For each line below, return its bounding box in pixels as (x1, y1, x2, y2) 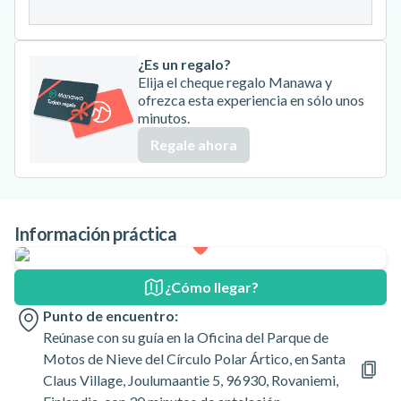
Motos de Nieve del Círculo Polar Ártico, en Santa (43, 350, 346, 367)
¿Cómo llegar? (164, 278, 259, 295)
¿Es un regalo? (138, 55, 232, 73)
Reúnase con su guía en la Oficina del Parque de (43, 328, 328, 346)
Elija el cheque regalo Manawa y (138, 73, 333, 90)
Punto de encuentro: (43, 307, 178, 324)
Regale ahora (150, 136, 238, 153)
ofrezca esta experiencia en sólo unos (138, 91, 365, 108)
